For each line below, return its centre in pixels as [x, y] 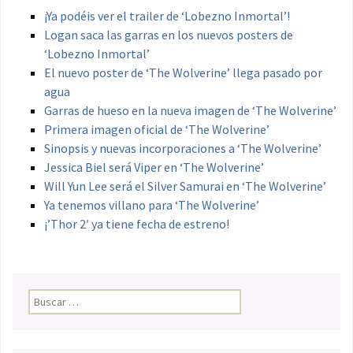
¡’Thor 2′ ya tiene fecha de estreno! [137, 224]
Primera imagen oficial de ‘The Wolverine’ [157, 130]
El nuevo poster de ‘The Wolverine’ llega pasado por [183, 73]
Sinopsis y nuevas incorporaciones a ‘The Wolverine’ [183, 149]
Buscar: [46, 297]
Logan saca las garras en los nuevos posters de [169, 35]
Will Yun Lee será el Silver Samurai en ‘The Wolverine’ [185, 186]
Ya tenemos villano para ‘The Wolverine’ [152, 205]
